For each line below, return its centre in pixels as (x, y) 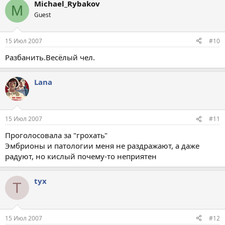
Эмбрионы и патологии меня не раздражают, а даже (102, 146)
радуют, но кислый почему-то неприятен (81, 156)
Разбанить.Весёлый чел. (50, 57)
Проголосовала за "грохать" (56, 135)
